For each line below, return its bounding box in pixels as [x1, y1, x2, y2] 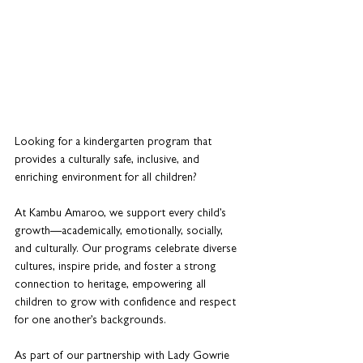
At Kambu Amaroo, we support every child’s [15, 208, 229, 220]
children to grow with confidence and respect [15, 297, 239, 309]
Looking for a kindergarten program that [15, 137, 215, 148]
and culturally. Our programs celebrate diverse [15, 244, 240, 255]
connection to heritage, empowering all [15, 280, 209, 291]
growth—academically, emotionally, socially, [15, 226, 226, 237]
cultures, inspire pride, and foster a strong [15, 262, 220, 273]
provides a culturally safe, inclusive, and [15, 155, 203, 166]
